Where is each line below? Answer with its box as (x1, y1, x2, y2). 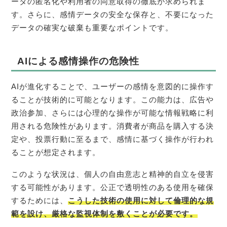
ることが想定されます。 (11, 148, 101, 157)
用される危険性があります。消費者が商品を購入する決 (11, 122, 214, 131)
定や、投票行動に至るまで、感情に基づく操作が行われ (11, 135, 214, 144)
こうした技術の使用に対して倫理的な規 (68, 196, 214, 205)
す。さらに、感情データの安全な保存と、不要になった (11, 10, 214, 19)
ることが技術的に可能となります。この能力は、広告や (11, 95, 214, 104)
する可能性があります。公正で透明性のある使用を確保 (11, 183, 214, 192)
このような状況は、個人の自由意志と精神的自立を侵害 (11, 170, 214, 178)
